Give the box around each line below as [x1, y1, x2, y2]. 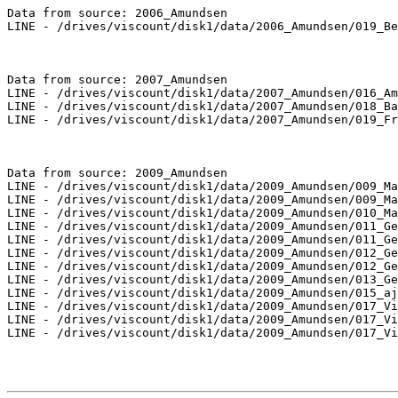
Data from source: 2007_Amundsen [7, 73, 227, 87]
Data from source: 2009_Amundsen [7, 166, 227, 180]
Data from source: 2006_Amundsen [7, 6, 227, 20]
